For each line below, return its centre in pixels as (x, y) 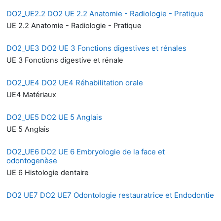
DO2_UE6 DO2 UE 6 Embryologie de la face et (86, 151)
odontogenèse (32, 160)
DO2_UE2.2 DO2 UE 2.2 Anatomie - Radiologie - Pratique (105, 13)
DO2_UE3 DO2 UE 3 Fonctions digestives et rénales (96, 48)
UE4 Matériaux (32, 94)
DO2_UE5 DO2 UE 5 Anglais (54, 117)
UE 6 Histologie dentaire (48, 172)
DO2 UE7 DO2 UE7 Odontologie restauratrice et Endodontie (110, 195)
